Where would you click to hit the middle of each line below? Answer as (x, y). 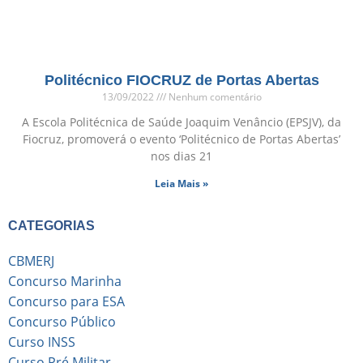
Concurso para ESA (66, 301)
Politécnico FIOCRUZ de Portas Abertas (181, 80)
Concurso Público (62, 321)
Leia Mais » (181, 183)
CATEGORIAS (51, 225)
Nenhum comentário (214, 96)
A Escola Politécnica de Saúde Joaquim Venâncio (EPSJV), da (181, 122)
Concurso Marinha (65, 281)
